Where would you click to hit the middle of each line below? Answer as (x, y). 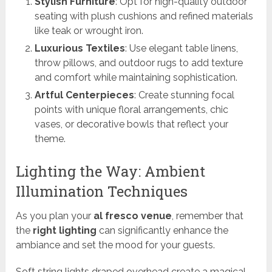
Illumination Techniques (102, 192)
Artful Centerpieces (84, 95)
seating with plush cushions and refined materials (144, 16)
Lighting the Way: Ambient (111, 172)
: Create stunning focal (184, 95)
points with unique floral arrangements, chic (131, 110)
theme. (50, 139)
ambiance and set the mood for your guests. (116, 245)
